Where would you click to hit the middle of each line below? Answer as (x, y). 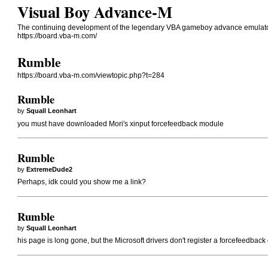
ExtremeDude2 (50, 169)
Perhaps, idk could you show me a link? (82, 182)
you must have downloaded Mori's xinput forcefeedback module (121, 124)
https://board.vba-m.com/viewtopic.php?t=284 (91, 76)
